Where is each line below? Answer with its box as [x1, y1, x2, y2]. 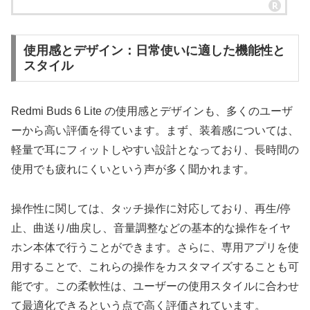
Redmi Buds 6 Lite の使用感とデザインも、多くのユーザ [11, 105, 293, 118]
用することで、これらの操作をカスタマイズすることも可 [11, 260, 299, 273]
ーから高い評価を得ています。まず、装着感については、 [11, 125, 299, 137]
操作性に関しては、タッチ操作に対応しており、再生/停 [11, 202, 291, 215]
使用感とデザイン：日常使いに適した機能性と [23, 44, 285, 58]
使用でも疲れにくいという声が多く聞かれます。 [11, 163, 255, 176]
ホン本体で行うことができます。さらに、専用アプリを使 [11, 241, 299, 253]
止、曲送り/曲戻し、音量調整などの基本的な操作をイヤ [11, 221, 291, 234]
